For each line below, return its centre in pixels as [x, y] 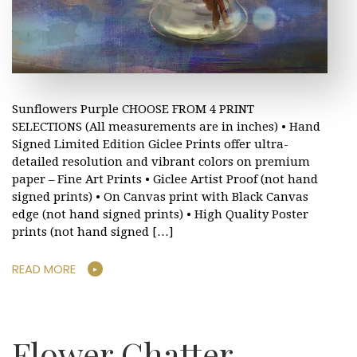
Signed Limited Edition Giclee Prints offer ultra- [150, 144]
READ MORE [44, 269]
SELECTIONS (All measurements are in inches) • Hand [166, 126]
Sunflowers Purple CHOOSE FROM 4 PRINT [133, 109]
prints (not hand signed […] [93, 231]
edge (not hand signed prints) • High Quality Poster [160, 214]
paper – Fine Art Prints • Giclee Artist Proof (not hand [165, 179]
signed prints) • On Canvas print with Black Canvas [160, 196]
